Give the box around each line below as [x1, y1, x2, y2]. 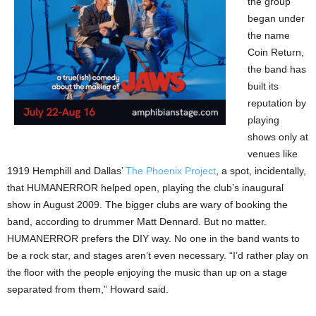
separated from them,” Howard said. [7, 284, 169, 295]
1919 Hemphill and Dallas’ [7, 165, 126, 176]
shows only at [248, 131, 308, 142]
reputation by [248, 97, 306, 109]
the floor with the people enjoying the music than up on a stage [7, 267, 287, 278]
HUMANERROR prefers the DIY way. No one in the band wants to [7, 233, 300, 244]
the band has [248, 63, 306, 75]
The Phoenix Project [126, 165, 216, 176]
